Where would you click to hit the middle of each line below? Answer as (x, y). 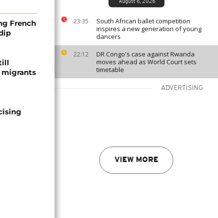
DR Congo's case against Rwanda (145, 54)
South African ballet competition (143, 21)
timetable (110, 70)
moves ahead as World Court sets (146, 62)
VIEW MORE (136, 160)
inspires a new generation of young (149, 29)
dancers (109, 36)
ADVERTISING (182, 88)
